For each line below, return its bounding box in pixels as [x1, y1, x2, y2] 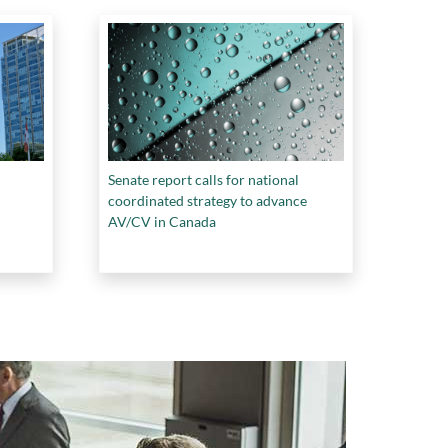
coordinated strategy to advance [108, 191, 307, 209]
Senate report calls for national [108, 170, 299, 188]
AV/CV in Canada [108, 212, 216, 230]
